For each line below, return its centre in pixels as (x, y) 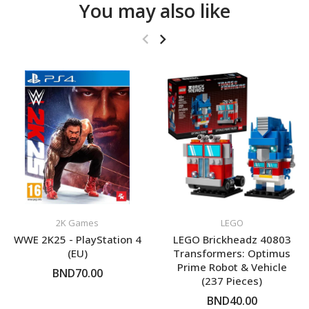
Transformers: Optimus (232, 253)
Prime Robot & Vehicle (232, 267)
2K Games (77, 223)
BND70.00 (77, 273)
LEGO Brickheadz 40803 (232, 240)
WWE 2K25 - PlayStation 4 (77, 240)
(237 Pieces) (232, 281)
